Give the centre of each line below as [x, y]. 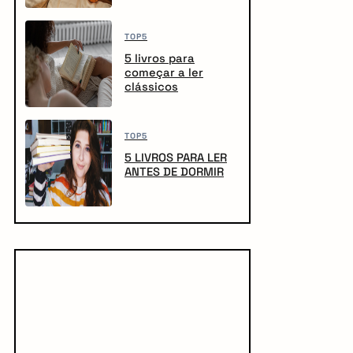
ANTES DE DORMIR [174, 172]
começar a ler [164, 73]
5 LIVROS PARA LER [176, 158]
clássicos [151, 87]
